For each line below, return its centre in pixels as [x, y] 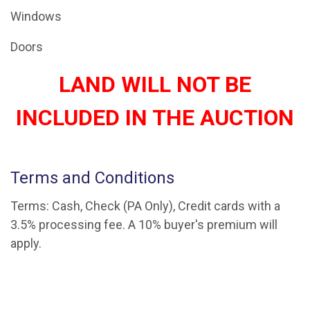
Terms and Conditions [92, 177]
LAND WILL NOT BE [155, 84]
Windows [36, 16]
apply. [26, 243]
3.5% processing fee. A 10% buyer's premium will [144, 224]
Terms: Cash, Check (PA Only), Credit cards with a [145, 206]
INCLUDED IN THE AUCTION [155, 117]
